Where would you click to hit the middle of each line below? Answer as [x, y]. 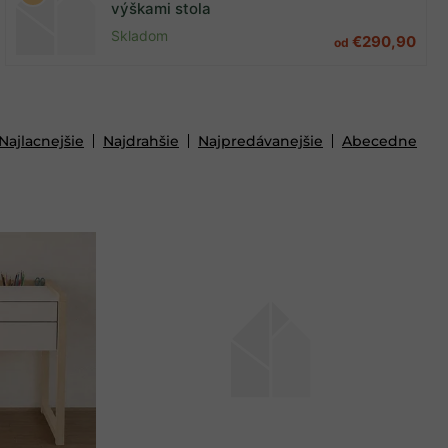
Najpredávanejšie [260, 141]
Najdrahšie [141, 141]
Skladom [139, 35]
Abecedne [379, 141]
